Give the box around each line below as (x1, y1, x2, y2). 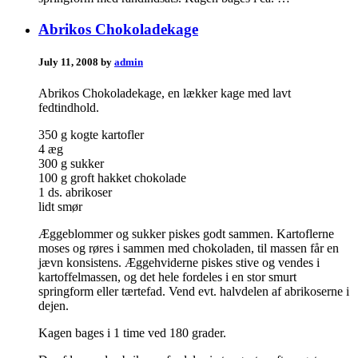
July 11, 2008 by (38, 56, 114, 69)
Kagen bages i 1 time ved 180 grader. (38, 326, 226, 340)
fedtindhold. (38, 101, 99, 115)
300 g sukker (38, 157, 104, 171)
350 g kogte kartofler (38, 128, 144, 142)
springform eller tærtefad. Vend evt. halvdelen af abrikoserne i (38, 284, 349, 299)
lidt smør (38, 200, 82, 214)
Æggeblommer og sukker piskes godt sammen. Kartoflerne (38, 227, 334, 241)
